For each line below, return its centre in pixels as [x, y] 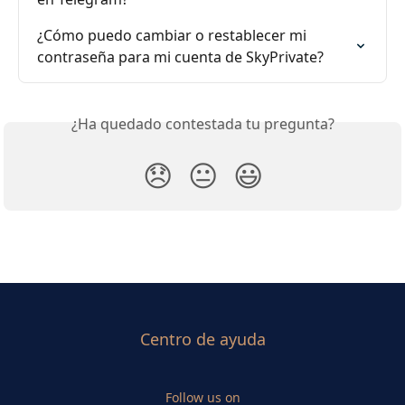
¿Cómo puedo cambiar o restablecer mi [174, 35]
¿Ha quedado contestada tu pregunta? [202, 123]
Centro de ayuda [202, 339]
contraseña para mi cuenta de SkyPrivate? [180, 57]
